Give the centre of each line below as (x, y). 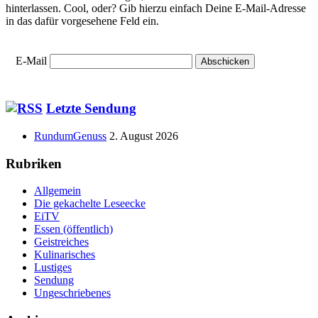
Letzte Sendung (91, 109)
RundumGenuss (70, 136)
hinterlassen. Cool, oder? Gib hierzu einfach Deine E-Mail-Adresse (156, 8)
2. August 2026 (144, 136)
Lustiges (53, 268)
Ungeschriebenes (72, 293)
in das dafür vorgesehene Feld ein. (82, 21)
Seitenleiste (46, 129)
